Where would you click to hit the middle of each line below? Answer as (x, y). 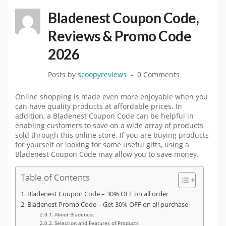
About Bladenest (74, 215)
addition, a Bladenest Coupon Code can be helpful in (104, 116)
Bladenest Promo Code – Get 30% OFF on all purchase (107, 205)
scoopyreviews (102, 74)
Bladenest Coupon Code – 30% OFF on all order (98, 194)
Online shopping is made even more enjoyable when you (111, 97)
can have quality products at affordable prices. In (99, 106)
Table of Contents (55, 178)
